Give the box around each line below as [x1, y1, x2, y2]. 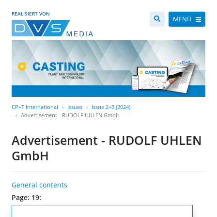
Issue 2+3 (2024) [92, 103, 130, 111]
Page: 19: [12, 193, 41, 202]
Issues [67, 103, 82, 111]
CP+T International [12, 103, 58, 111]
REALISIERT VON [12, 10, 50, 17]
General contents [12, 180, 67, 190]
